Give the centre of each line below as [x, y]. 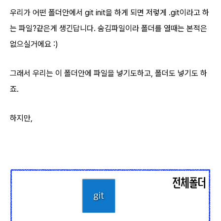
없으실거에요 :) [34, 44]
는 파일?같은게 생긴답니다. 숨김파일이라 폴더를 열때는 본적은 [109, 28]
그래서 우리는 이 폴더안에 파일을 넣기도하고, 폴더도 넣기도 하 [109, 73]
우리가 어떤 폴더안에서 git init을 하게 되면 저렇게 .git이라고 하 [110, 12]
